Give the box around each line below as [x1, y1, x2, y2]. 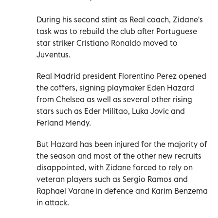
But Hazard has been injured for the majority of [36, 139, 207, 149]
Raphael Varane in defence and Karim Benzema [36, 185, 208, 196]
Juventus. [36, 49, 71, 59]
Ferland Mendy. [36, 117, 91, 127]
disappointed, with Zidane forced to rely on [36, 162, 193, 172]
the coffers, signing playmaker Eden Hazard [36, 82, 194, 92]
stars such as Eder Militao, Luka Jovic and [36, 106, 185, 116]
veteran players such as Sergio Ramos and [36, 174, 188, 184]
